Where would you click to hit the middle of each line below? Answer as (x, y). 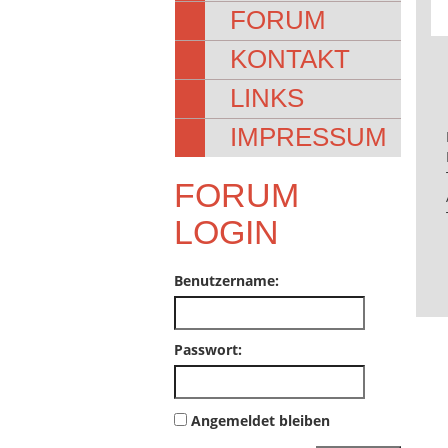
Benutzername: (226, 280)
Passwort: (208, 349)
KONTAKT (290, 59)
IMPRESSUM (309, 137)
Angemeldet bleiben (260, 420)
